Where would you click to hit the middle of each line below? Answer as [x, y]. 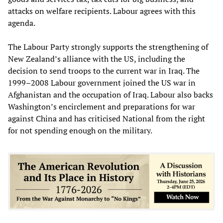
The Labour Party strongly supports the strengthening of [108, 47]
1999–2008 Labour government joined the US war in [102, 82]
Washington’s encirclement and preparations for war [102, 106]
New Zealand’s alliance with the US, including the [97, 58]
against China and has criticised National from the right [107, 118]
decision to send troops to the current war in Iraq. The [104, 70]
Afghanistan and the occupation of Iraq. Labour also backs [111, 94]
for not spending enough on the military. [80, 130]
